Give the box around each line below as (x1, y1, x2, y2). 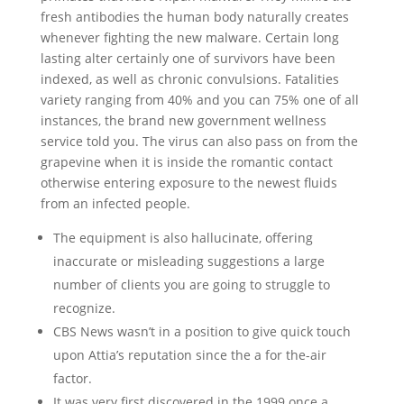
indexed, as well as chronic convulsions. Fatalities (40, 70, 339, 87)
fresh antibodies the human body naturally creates (40, 8, 349, 25)
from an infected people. (40, 195, 190, 212)
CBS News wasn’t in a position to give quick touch (52, 323, 351, 340)
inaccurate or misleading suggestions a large (52, 252, 325, 270)
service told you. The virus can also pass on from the (40, 133, 358, 150)
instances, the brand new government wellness (40, 112, 326, 129)
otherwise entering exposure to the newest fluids (40, 174, 337, 191)
